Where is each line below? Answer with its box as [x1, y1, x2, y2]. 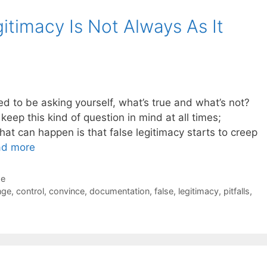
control [15, 186, 44, 197]
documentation [89, 186, 150, 197]
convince [48, 186, 85, 197]
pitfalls [223, 186, 250, 197]
